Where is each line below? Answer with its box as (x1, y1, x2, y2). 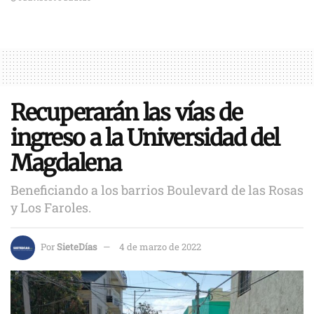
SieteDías (57, 240, 97, 253)
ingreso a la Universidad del (11, 123, 280, 152)
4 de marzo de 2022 (119, 240, 201, 253)
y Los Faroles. (11, 198, 91, 216)
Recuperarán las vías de (11, 98, 243, 127)
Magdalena (11, 149, 121, 177)
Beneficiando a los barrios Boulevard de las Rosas (11, 181, 303, 198)
